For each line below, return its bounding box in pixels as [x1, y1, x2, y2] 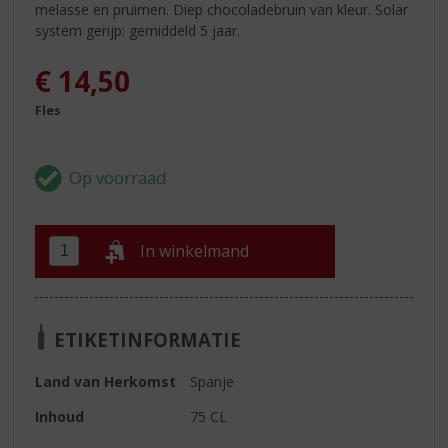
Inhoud [35, 406, 85, 426]
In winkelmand [140, 240, 250, 263]
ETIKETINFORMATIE [54, 326, 242, 352]
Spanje [190, 371, 235, 391]
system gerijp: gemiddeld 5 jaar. [35, 20, 241, 40]
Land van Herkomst [35, 371, 177, 391]
